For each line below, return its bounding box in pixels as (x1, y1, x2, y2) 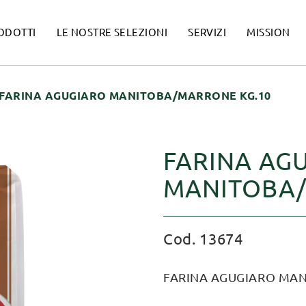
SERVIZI (188, 27, 227, 38)
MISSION (247, 27, 290, 38)
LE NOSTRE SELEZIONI (56, 27, 168, 38)
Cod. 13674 (163, 230, 243, 247)
